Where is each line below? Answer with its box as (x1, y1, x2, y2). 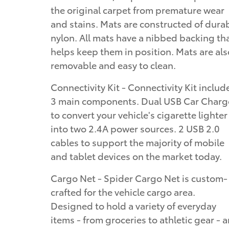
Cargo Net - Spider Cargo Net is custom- (51, 171, 227, 184)
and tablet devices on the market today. (51, 149, 222, 162)
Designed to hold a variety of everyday (51, 198, 216, 212)
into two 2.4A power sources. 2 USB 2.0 (51, 121, 220, 134)
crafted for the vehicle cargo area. (51, 185, 195, 198)
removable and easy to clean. (51, 58, 176, 71)
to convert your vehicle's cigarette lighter (51, 107, 227, 121)
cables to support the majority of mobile (51, 135, 224, 148)
